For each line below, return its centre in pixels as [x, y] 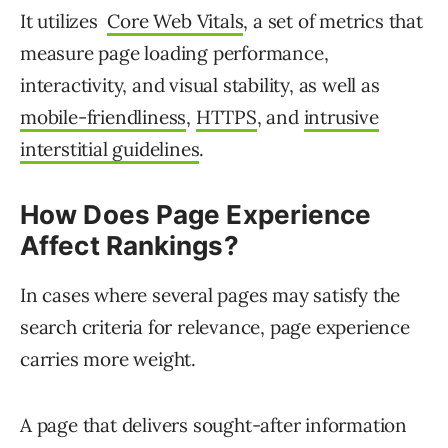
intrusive [341, 117]
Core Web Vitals [175, 21]
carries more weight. [108, 359]
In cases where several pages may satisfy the [210, 295]
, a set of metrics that [333, 21]
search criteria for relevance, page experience [215, 327]
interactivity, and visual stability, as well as [200, 85]
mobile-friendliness [103, 117]
